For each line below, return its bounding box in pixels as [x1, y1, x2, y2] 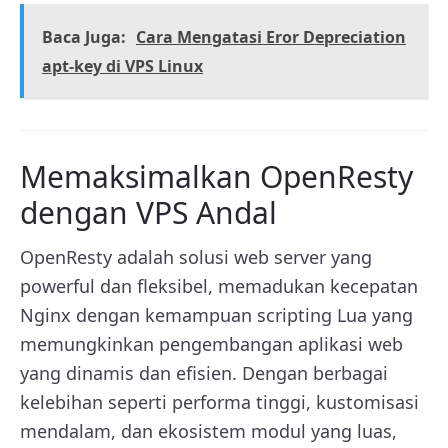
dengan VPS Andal [20, 192, 277, 234]
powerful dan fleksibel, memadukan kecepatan [20, 274, 418, 299]
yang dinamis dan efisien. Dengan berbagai [20, 361, 388, 386]
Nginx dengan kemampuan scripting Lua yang [20, 303, 413, 328]
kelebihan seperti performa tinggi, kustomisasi [20, 390, 419, 415]
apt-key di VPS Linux [42, 55, 203, 78]
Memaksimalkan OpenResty [20, 156, 413, 198]
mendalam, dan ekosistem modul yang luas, [20, 419, 397, 444]
